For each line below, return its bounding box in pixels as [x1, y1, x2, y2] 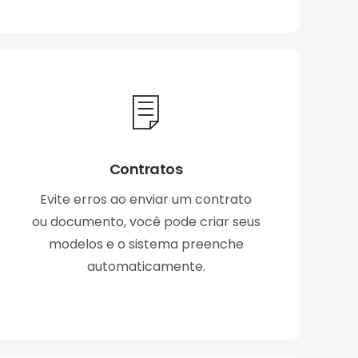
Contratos [109, 159, 183, 180]
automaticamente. [86, 257, 205, 276]
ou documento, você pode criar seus [31, 213, 261, 232]
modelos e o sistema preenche [48, 235, 244, 254]
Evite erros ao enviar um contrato [40, 190, 253, 209]
